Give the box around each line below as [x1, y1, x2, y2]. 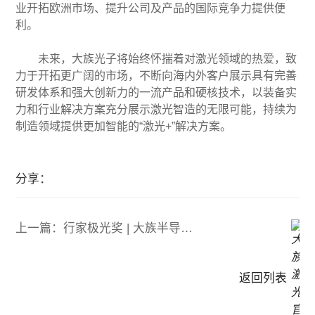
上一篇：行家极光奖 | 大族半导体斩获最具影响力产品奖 [181, 221, 193, 236]
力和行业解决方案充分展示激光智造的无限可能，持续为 [15, 103, 297, 115]
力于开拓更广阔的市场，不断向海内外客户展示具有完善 [15, 69, 297, 82]
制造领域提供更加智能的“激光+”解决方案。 [15, 120, 232, 132]
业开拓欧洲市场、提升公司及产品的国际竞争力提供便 [15, 1, 286, 14]
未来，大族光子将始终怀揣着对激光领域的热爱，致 [38, 52, 297, 65]
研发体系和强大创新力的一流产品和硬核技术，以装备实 [15, 86, 297, 98]
